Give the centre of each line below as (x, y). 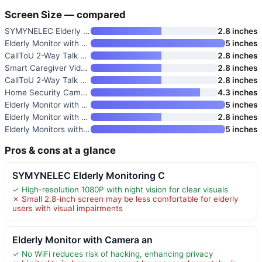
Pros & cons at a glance (60, 150)
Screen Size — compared (65, 14)
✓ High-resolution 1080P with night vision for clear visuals (120, 189)
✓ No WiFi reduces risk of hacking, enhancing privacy (113, 254)
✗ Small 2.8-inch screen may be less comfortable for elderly (125, 199)
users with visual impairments (68, 208)
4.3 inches (237, 92)
